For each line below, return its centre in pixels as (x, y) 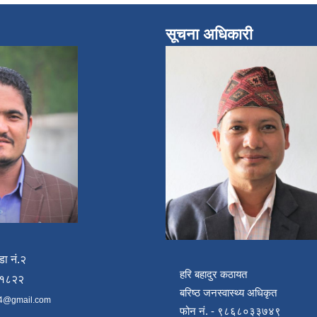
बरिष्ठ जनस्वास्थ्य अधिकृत (224, 293)
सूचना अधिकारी (209, 34)
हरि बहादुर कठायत (208, 274)
